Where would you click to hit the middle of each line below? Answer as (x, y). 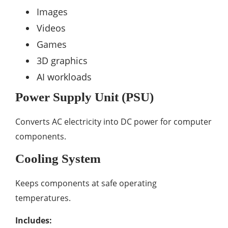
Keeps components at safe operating (86, 183)
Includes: (34, 220)
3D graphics (62, 61)
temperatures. (43, 198)
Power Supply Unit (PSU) (84, 97)
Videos (51, 28)
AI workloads (64, 77)
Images (52, 12)
